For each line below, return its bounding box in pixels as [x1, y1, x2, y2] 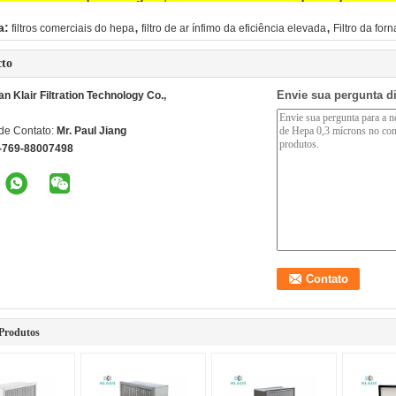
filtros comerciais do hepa [11, 22, 134, 34]
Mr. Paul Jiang [57, 125, 126, 137]
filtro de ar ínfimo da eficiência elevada [141, 22, 326, 34]
